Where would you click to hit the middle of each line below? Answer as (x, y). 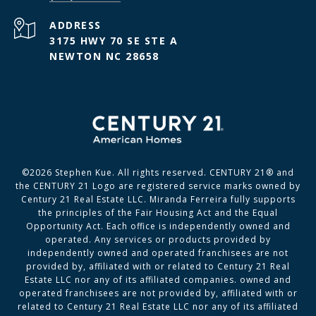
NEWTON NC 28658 (104, 56)
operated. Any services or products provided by (158, 239)
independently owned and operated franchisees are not (158, 253)
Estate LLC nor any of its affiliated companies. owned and (158, 279)
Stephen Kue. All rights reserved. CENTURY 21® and (173, 172)
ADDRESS (75, 25)
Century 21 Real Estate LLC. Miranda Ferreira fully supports (158, 199)
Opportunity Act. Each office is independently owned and (158, 226)
